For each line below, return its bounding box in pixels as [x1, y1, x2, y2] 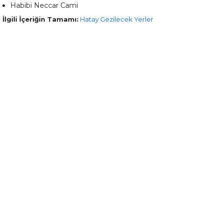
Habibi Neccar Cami [10, 1, 78, 10]
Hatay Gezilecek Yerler [80, 15, 153, 23]
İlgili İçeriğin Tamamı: [2, 15, 79, 23]
